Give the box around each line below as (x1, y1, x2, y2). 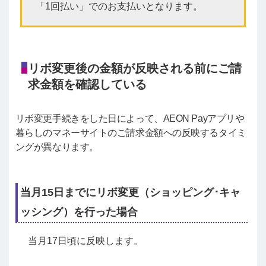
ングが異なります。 (15, 141, 99, 152)
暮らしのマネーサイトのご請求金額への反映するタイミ (15, 127, 246, 138)
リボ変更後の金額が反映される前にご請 (27, 61, 242, 75)
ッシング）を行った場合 (20, 205, 138, 218)
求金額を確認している (27, 77, 147, 91)
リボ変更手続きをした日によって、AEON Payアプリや (15, 113, 245, 123)
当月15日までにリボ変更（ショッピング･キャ (20, 186, 240, 198)
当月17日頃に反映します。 (27, 235, 143, 246)
